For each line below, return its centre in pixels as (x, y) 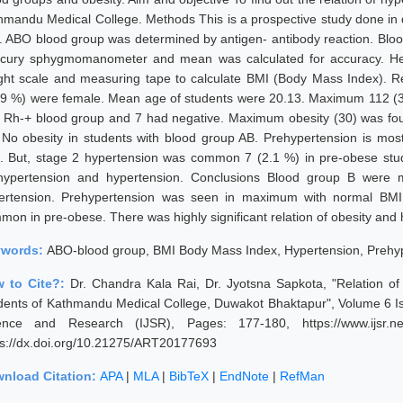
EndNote (244, 376)
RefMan (302, 376)
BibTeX (189, 376)
